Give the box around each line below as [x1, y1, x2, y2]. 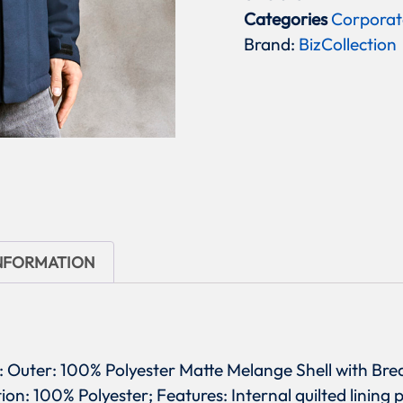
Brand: [244, 33, 300, 56]
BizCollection [299, 33, 398, 56]
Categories [244, 8, 328, 31]
